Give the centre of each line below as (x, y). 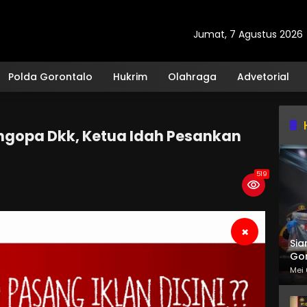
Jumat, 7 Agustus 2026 (248, 34)
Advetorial (263, 76)
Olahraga (192, 76)
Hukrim (130, 76)
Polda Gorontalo (50, 76)
